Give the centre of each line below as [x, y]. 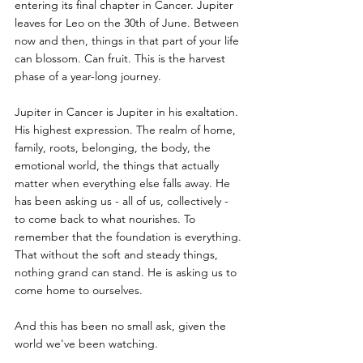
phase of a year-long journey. [88, 76]
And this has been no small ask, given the [122, 325]
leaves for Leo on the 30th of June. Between [128, 22]
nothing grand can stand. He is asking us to [127, 272]
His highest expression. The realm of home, [127, 129]
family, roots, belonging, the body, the [114, 147]
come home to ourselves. [79, 290]
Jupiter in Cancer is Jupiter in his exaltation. [128, 111]
